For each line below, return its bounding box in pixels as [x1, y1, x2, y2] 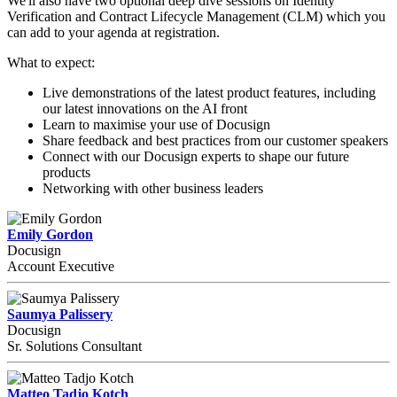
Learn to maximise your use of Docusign [43, 117, 270, 133]
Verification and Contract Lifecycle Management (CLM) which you [7, 9, 385, 25]
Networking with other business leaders [43, 181, 263, 197]
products [43, 165, 90, 181]
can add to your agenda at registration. [7, 25, 223, 41]
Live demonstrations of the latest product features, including [43, 85, 376, 101]
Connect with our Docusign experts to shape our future [43, 149, 349, 165]
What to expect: [7, 55, 95, 71]
